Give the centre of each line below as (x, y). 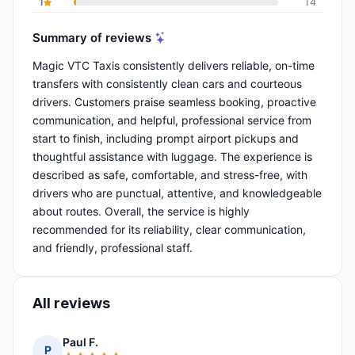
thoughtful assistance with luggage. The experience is (172, 157)
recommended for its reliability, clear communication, (169, 230)
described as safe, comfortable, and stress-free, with (170, 175)
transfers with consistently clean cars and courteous (167, 84)
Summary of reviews (92, 37)
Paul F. (80, 342)
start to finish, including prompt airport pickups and (166, 139)
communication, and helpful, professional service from (172, 120)
